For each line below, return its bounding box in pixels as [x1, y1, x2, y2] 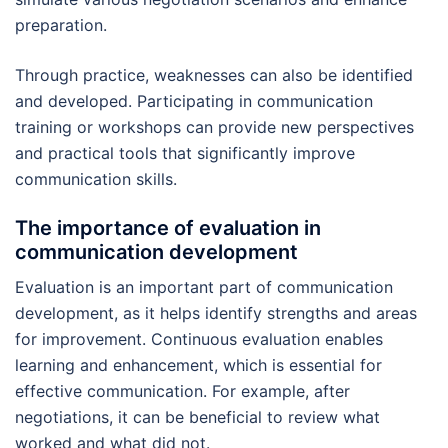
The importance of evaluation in [15, 215, 321, 240]
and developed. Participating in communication [15, 90, 373, 111]
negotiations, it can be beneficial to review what [15, 406, 380, 427]
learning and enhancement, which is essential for [15, 354, 382, 375]
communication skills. [15, 168, 177, 189]
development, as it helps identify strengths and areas [15, 302, 417, 323]
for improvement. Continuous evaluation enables [15, 328, 383, 349]
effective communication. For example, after [15, 380, 350, 401]
